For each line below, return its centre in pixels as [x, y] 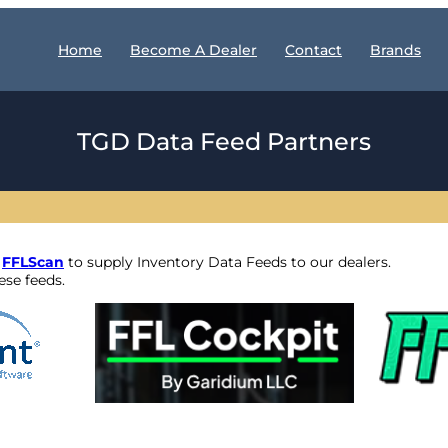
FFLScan [33, 262]
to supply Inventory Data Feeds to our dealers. [227, 262]
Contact [313, 49]
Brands [395, 49]
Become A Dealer [193, 49]
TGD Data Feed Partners [224, 141]
